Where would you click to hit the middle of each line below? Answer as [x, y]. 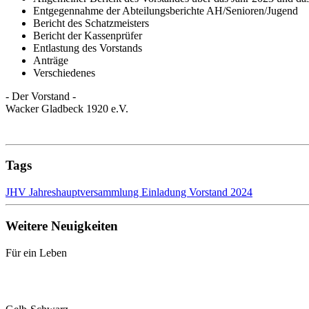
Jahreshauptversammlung [85, 171]
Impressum [57, 292]
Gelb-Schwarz [37, 256]
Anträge [51, 39]
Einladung [165, 171]
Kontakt [51, 279]
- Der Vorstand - [41, 74]
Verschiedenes [64, 51]
